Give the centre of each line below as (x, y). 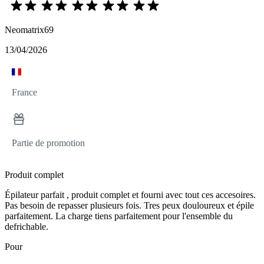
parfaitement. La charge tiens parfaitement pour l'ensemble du (119, 216)
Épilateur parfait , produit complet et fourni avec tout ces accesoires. (130, 194)
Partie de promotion (48, 143)
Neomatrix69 (29, 29)
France (24, 92)
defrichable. (27, 226)
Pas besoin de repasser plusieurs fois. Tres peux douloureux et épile (129, 205)
